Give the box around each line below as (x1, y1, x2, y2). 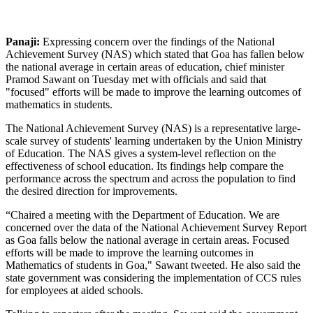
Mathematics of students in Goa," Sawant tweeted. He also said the (6, 259, 300, 271)
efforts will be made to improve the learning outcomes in (6, 246, 254, 259)
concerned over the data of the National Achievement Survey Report (6, 221, 307, 233)
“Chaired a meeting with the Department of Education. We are (6, 208, 279, 221)
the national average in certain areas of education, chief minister (6, 60, 284, 73)
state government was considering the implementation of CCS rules (6, 271, 301, 284)
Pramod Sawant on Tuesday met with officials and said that (6, 73, 266, 85)
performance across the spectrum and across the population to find (6, 172, 296, 184)
